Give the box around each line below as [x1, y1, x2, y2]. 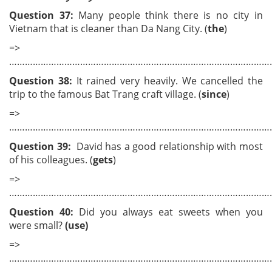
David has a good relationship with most [70, 140, 263, 153]
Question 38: [9, 74, 72, 87]
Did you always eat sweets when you [79, 205, 263, 219]
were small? [9, 219, 63, 232]
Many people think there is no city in [78, 8, 263, 22]
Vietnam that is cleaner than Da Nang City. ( [9, 22, 208, 35]
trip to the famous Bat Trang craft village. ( [9, 87, 202, 101]
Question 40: [9, 205, 79, 219]
